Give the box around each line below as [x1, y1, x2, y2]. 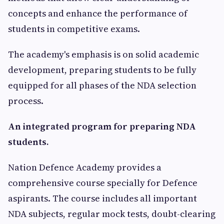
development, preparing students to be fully [8, 63, 196, 76]
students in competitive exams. [8, 22, 140, 35]
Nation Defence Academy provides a [8, 161, 161, 173]
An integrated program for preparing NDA [8, 120, 196, 132]
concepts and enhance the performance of [8, 7, 187, 19]
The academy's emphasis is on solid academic [8, 48, 199, 60]
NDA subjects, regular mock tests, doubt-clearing [8, 207, 215, 220]
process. [8, 94, 43, 107]
